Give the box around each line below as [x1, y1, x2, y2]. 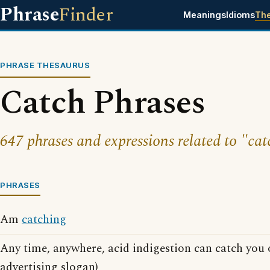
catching [22, 211, 66, 228]
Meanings [183, 10, 226, 20]
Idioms [225, 10, 255, 20]
